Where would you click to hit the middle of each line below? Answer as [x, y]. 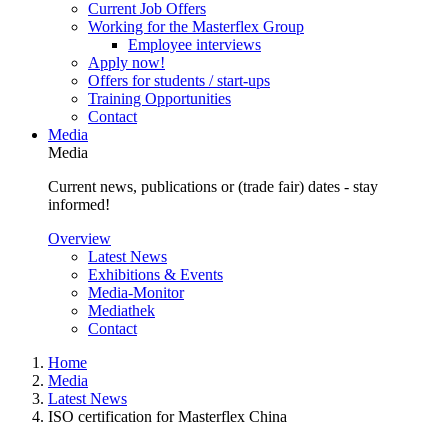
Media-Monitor [136, 292]
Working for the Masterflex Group [196, 26]
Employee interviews [194, 44]
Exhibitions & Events [155, 274]
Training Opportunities [159, 98]
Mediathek [121, 310]
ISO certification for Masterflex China [167, 416]
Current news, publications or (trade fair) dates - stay [213, 186]
